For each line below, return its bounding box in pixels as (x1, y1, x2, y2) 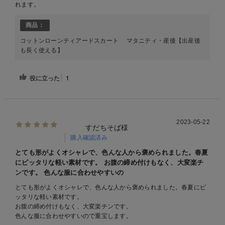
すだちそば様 (85, 124, 129, 132)
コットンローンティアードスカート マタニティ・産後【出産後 (20, 37, 200, 45)
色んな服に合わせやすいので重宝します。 (15, 212, 132, 220)
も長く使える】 (20, 47, 63, 54)
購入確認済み (70, 134, 107, 142)
